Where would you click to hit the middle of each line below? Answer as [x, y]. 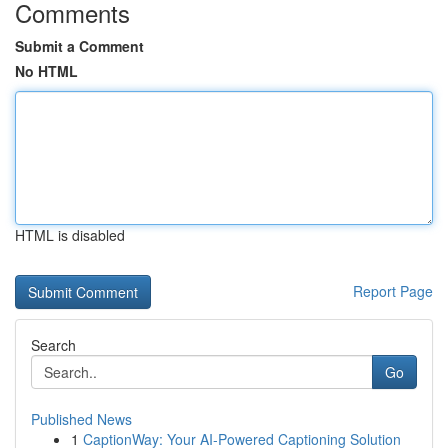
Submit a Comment [79, 46]
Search [53, 345]
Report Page [393, 291]
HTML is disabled [70, 235]
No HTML [46, 71]
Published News [81, 419]
